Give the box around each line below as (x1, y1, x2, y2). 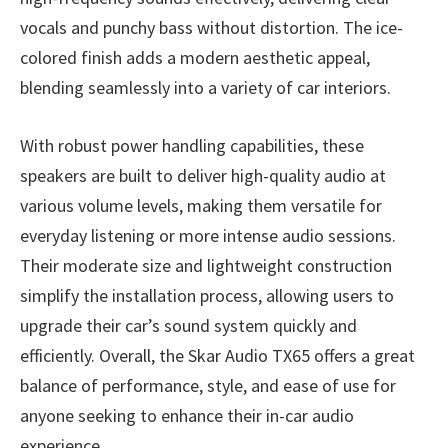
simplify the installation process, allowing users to (20, 283, 394, 307)
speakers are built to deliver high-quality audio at (20, 163, 386, 187)
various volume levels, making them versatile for (20, 193, 382, 217)
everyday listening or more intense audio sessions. (20, 223, 396, 247)
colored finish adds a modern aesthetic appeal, (20, 46, 370, 69)
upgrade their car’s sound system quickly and (20, 313, 357, 337)
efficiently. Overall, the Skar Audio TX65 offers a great (20, 343, 415, 367)
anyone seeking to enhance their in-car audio (20, 403, 354, 427)
